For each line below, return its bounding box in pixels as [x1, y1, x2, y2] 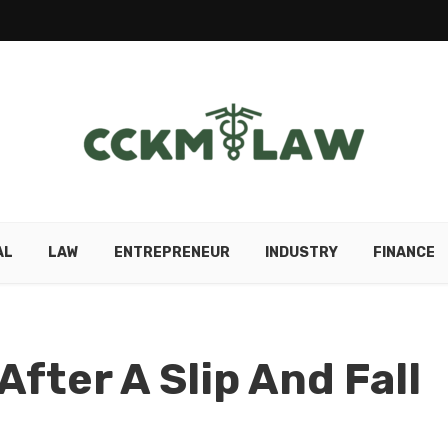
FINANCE [372, 244, 435, 261]
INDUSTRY [264, 244, 338, 261]
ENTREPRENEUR [113, 244, 230, 261]
